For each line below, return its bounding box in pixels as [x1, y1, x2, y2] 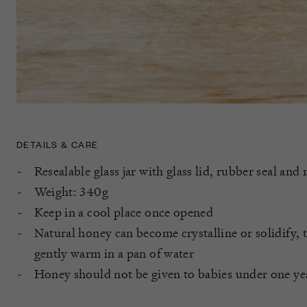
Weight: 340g [34, 184, 108, 200]
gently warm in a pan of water [34, 245, 195, 262]
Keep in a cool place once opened [34, 204, 214, 221]
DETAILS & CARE [16, 138, 99, 151]
